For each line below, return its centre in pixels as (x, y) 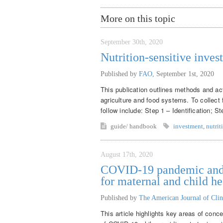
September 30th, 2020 (132, 42)
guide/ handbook (134, 126)
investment (188, 126)
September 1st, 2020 (185, 74)
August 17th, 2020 (127, 154)
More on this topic (138, 18)
